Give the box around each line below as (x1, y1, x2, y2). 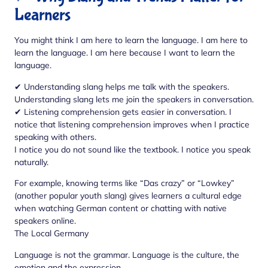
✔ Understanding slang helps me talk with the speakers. (14, 81, 229, 92)
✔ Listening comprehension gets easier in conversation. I (14, 106, 232, 117)
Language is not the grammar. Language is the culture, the (14, 249, 239, 260)
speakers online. (14, 215, 76, 227)
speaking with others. (14, 131, 96, 142)
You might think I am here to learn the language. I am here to (14, 35, 248, 46)
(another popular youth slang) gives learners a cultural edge (14, 190, 242, 202)
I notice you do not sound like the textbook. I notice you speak (14, 144, 251, 155)
